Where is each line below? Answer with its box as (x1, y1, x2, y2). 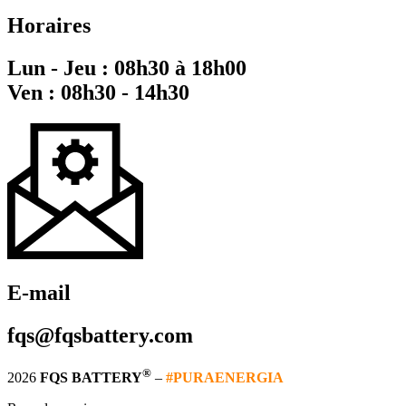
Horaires (7, 14, 91, 38)
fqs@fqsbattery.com (7, 323, 193, 347)
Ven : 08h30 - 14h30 (7, 81, 189, 105)
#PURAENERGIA (166, 370, 284, 386)
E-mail (7, 280, 71, 304)
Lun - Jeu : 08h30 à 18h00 (7, 56, 246, 81)
